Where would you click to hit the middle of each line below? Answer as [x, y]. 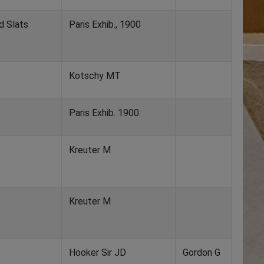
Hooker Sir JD [98, 253]
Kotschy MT [95, 76]
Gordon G [202, 253]
